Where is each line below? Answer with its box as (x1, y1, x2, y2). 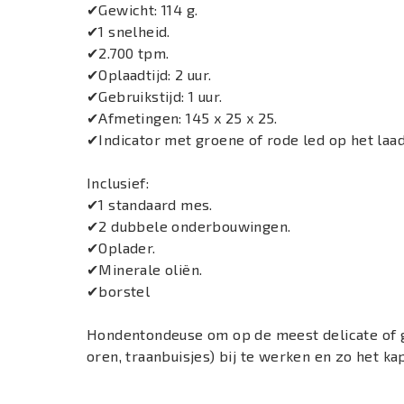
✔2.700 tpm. (87, 44, 170, 61)
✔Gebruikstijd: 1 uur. (87, 87, 223, 105)
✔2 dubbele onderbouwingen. (87, 217, 291, 234)
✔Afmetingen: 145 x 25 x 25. (87, 109, 278, 126)
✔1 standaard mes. (87, 196, 213, 213)
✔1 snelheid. (87, 23, 170, 40)
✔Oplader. (87, 239, 156, 256)
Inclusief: (87, 174, 149, 191)
